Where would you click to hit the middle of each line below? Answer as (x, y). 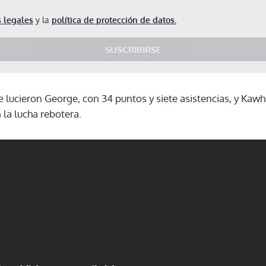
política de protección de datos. (114, 20)
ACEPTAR (192, 182)
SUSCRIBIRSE (133, 49)
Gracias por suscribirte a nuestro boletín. (133, 144)
